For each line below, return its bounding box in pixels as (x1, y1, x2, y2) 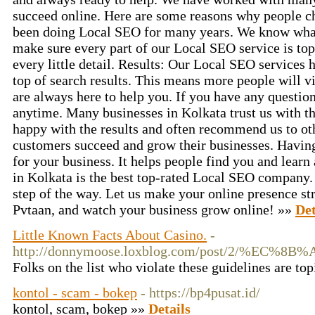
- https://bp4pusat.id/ (141, 285, 260, 300)
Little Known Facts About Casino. (13, 227, 207, 243)
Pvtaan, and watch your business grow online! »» (13, 202, 295, 217)
